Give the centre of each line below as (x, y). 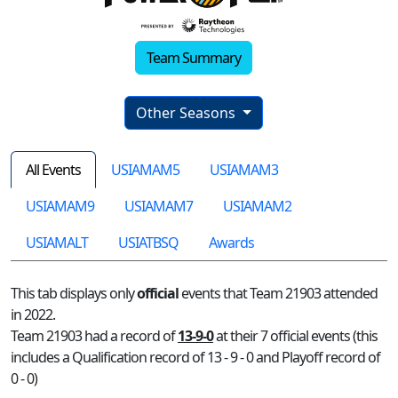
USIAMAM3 (244, 170)
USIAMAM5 (145, 170)
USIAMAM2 (257, 207)
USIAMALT (57, 243)
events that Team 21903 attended (278, 294)
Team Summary (194, 58)
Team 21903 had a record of (94, 336)
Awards (231, 243)
